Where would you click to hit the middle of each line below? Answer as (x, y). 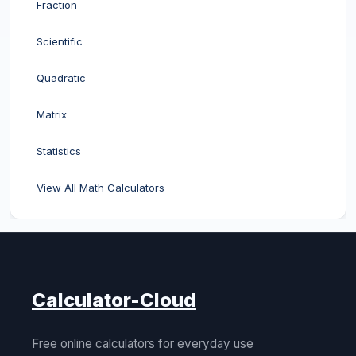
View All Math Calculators (101, 188)
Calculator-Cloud (114, 300)
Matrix (52, 115)
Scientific (60, 42)
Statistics (59, 151)
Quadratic (61, 78)
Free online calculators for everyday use (143, 344)
